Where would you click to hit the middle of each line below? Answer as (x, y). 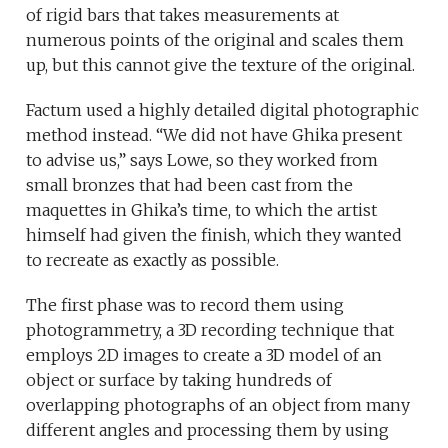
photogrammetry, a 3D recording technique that (210, 330)
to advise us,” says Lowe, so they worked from (202, 160)
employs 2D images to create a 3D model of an (204, 355)
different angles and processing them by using (208, 430)
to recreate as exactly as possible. (153, 260)
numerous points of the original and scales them (215, 40)
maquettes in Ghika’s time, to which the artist (202, 210)
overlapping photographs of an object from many (218, 405)
